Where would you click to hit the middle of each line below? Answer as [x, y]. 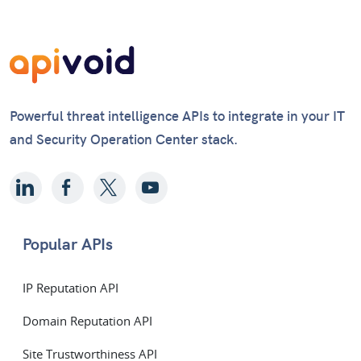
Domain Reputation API [87, 321]
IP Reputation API [71, 288]
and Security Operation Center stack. [124, 141]
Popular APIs [68, 245]
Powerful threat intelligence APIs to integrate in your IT [177, 117]
